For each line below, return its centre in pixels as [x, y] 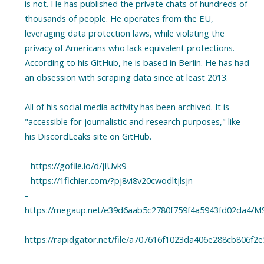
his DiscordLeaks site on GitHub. [88, 136]
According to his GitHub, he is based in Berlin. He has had [137, 63]
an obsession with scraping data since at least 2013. [126, 77]
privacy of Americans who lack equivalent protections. [129, 48]
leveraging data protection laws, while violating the [124, 33]
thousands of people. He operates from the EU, [119, 19]
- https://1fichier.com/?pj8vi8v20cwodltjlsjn [108, 181]
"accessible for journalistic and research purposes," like [132, 122]
